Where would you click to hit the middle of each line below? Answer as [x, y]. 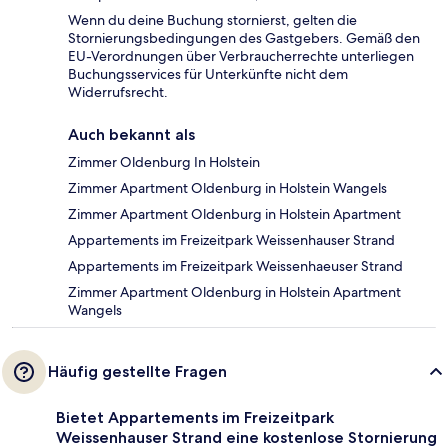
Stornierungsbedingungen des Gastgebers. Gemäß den [244, 38]
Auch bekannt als [131, 135]
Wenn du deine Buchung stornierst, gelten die [212, 20]
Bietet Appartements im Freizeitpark [195, 418]
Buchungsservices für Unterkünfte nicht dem [208, 74]
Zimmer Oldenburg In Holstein [164, 162]
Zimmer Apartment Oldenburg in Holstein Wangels [227, 188]
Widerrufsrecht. [118, 92]
